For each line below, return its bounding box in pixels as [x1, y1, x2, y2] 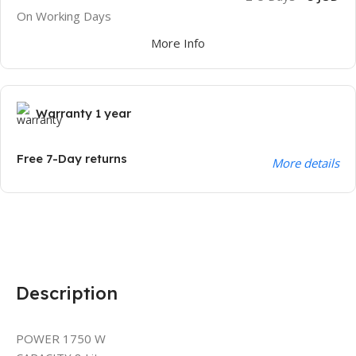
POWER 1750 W [16, 331, 106, 347]
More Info [151, 35, 205, 52]
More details [271, 155, 339, 172]
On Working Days [17, 8, 111, 25]
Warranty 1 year [36, 106, 131, 122]
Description [16, 282, 118, 305]
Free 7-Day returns [17, 151, 127, 167]
